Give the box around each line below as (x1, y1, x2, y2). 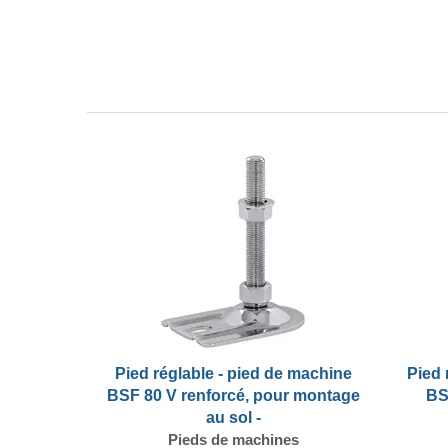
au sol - (205, 408, 261, 426)
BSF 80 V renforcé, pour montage (106, 386, 360, 404)
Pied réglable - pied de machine (114, 364, 352, 382)
